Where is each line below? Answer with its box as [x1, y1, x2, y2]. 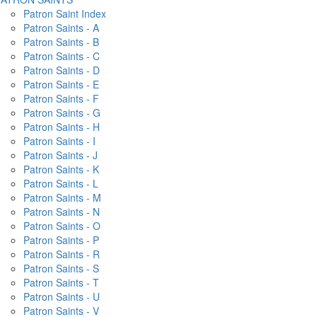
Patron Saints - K [23, 162, 99, 176]
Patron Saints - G [23, 105, 100, 120]
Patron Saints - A [23, 21, 99, 35]
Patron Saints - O [23, 219, 100, 233]
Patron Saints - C [23, 49, 100, 63]
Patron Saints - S [23, 261, 99, 275]
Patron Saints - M [23, 190, 101, 204]
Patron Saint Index [23, 6, 106, 21]
